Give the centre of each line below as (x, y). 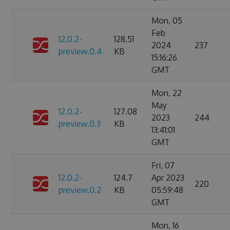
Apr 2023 (168, 178)
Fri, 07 (163, 165)
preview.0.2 (80, 190)
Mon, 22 (167, 93)
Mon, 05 (167, 21)
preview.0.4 (80, 51)
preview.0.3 (80, 124)
